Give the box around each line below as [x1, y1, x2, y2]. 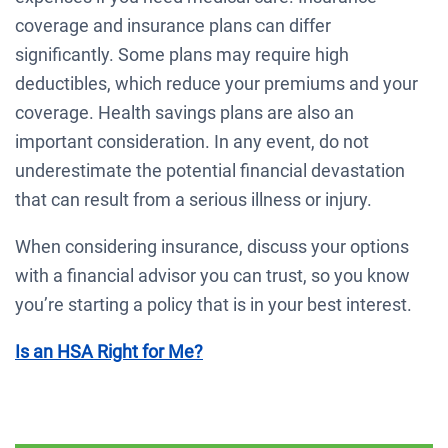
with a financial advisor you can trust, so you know [15, 264, 410, 286]
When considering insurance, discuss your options [15, 235, 409, 257]
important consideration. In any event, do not [15, 130, 369, 152]
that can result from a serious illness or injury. [15, 188, 372, 210]
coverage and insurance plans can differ [15, 14, 331, 36]
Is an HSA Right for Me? [15, 340, 203, 362]
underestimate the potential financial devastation [15, 159, 405, 181]
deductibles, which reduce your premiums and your [15, 72, 418, 94]
